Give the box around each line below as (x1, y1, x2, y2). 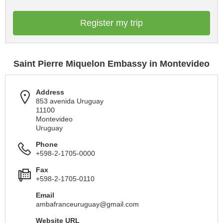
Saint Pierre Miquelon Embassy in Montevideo (13, 59, 210, 69)
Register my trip (80, 18, 143, 28)
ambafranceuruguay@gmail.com (36, 200, 139, 208)
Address (36, 88, 64, 96)
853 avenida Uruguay (36, 97, 104, 105)
